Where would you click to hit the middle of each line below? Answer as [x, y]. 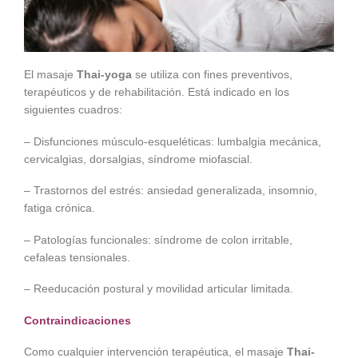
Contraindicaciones [78, 320]
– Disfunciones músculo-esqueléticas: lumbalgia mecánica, [173, 141]
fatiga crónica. [60, 208]
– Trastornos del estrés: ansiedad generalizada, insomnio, [171, 191]
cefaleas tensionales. [77, 257]
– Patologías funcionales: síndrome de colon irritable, [158, 239]
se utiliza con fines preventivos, [212, 75]
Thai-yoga [104, 75]
